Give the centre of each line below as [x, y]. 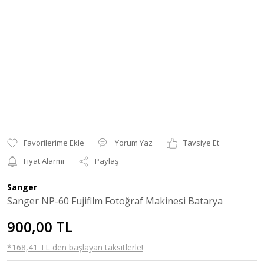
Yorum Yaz [134, 143]
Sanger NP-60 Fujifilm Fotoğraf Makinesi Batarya [115, 201]
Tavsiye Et [201, 143]
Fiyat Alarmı [44, 161]
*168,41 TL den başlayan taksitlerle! [75, 247]
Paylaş [107, 161]
